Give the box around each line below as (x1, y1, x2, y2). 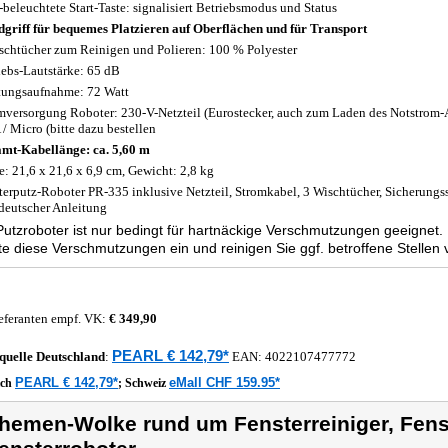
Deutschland (36, 349, 105, 364)
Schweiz (125, 376, 169, 390)
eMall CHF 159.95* (169, 375, 280, 390)
